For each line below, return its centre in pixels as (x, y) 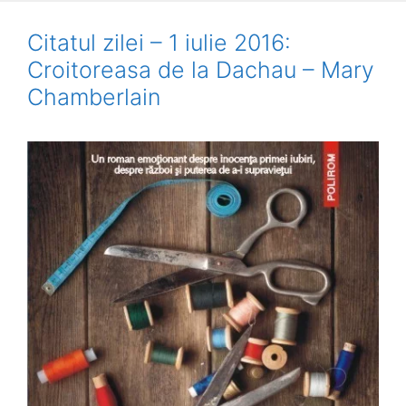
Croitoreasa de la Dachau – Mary (201, 70)
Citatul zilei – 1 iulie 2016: (159, 43)
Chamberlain (94, 97)
